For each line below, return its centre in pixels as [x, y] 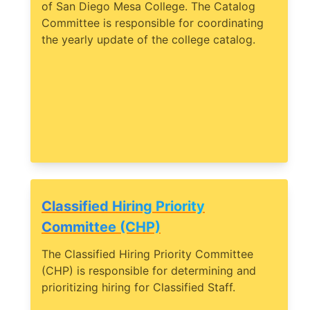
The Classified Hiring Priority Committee [147, 254]
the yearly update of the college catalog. [148, 40]
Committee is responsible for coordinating [153, 23]
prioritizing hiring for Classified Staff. [138, 288]
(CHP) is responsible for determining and [149, 271]
